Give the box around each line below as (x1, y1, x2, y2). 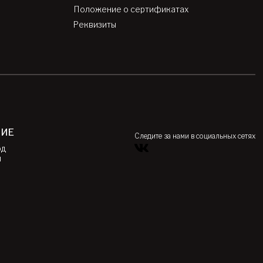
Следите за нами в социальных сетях (134, 131, 255, 141)
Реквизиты (73, 19, 117, 30)
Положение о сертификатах (73, 4, 189, 15)
